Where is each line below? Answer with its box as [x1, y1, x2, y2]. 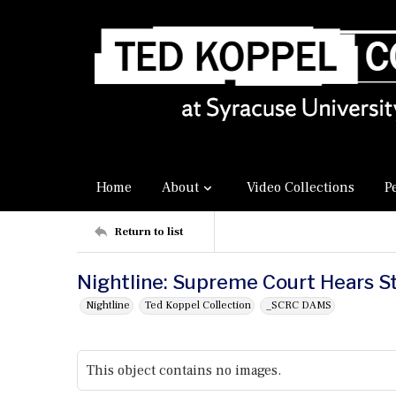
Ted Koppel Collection [145, 299, 251, 312]
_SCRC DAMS [266, 299, 331, 312]
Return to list [114, 224, 183, 239]
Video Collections [247, 179, 354, 196]
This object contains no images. [87, 362, 281, 379]
